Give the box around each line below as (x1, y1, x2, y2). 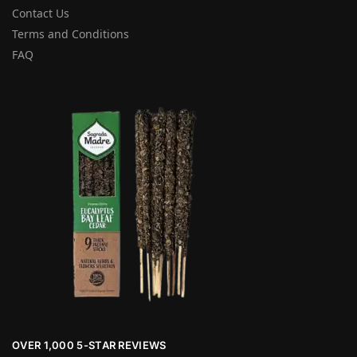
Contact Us (12, 5, 69, 21)
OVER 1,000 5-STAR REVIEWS (12, 338, 167, 351)
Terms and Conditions (12, 25, 129, 41)
